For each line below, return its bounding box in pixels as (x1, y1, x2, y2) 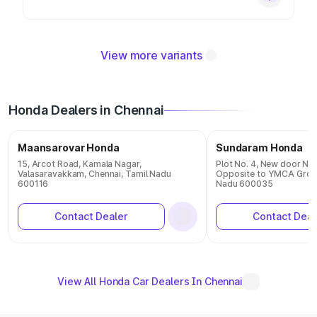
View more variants (100, 48, 202, 62)
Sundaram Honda (216, 142, 304, 154)
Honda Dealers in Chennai (8, 103, 164, 117)
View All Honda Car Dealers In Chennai (57, 275, 243, 287)
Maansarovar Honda (18, 142, 120, 154)
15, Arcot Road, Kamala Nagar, (18, 158, 142, 169)
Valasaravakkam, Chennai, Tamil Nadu (18, 168, 171, 179)
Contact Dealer (54, 210, 128, 222)
